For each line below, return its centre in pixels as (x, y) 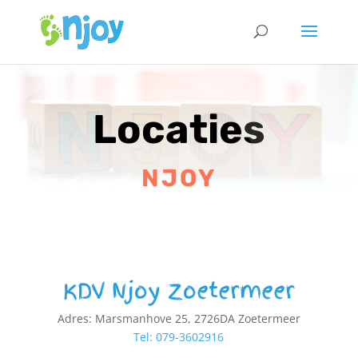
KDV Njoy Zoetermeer (179, 291)
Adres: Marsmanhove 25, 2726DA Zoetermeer (179, 319)
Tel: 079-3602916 (179, 337)
